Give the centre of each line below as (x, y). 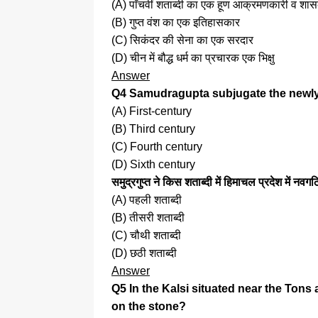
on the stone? (149, 307)
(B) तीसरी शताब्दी (148, 218)
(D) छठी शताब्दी (144, 253)
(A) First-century (152, 111)
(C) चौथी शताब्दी (146, 236)
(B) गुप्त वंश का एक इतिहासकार (176, 23)
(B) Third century (153, 129)
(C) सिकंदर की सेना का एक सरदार (182, 40)
